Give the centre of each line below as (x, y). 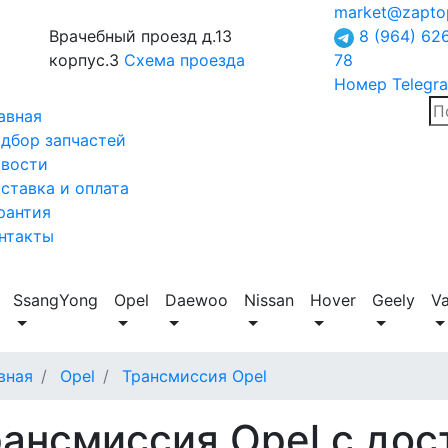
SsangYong (55, 300)
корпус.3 (86, 60)
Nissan (269, 300)
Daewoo (196, 300)
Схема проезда (184, 60)
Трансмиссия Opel (194, 376)
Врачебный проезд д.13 (140, 36)
